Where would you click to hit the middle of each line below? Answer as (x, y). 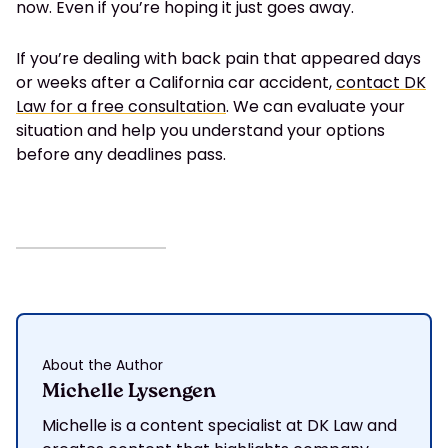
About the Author (102, 365)
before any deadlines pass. (121, 155)
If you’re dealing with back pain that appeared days (218, 59)
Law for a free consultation (121, 107)
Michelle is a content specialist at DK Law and (219, 426)
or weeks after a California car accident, (176, 83)
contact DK (381, 83)
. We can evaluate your (315, 107)
